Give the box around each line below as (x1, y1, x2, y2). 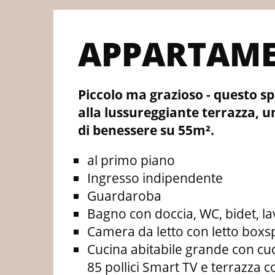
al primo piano (87, 151, 175, 169)
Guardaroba (87, 187, 161, 204)
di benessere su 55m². (78, 121, 214, 139)
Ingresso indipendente (87, 169, 223, 187)
